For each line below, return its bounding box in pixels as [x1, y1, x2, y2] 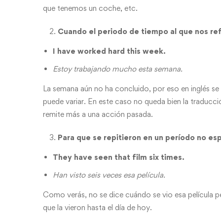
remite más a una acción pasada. [43, 110, 155, 119]
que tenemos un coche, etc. [43, 3, 140, 13]
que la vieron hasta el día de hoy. [43, 203, 152, 212]
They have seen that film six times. [53, 152, 186, 162]
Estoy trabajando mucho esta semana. [53, 64, 184, 74]
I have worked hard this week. [53, 46, 166, 56]
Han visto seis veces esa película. [53, 170, 167, 180]
